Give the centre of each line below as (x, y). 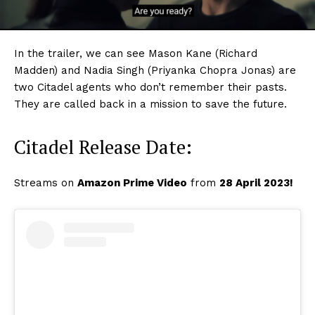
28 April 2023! (256, 183)
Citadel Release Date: (103, 147)
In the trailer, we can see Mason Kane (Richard (136, 54)
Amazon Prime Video (132, 183)
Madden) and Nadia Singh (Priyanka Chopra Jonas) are (155, 71)
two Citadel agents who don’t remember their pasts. (150, 88)
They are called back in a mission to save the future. (150, 104)
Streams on (46, 183)
